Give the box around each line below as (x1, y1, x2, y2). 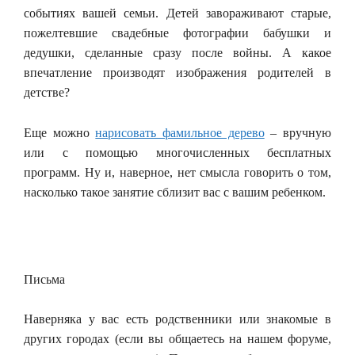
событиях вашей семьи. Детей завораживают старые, (24, 6, 331, 20)
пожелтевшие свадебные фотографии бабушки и (24, 26, 331, 40)
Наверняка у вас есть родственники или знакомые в (24, 311, 331, 326)
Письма (24, 272, 65, 286)
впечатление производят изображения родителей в (24, 66, 331, 79)
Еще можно (24, 125, 96, 139)
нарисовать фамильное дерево (95, 125, 265, 139)
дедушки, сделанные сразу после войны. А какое (24, 46, 331, 59)
